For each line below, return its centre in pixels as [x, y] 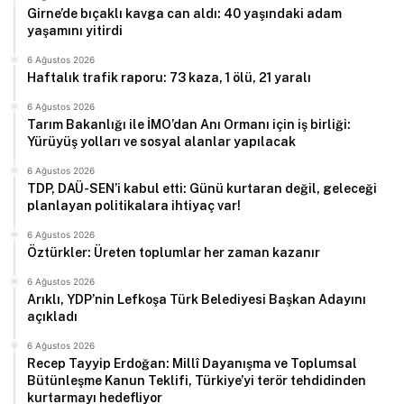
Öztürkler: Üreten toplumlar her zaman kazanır [174, 252]
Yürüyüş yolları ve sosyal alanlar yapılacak [161, 141]
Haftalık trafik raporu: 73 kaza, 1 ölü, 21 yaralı [169, 77]
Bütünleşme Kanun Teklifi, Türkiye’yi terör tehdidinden [197, 380]
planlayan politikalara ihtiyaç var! [134, 205]
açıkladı [52, 316]
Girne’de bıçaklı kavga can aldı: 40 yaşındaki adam [184, 13]
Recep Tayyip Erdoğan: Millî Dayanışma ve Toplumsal [192, 363]
